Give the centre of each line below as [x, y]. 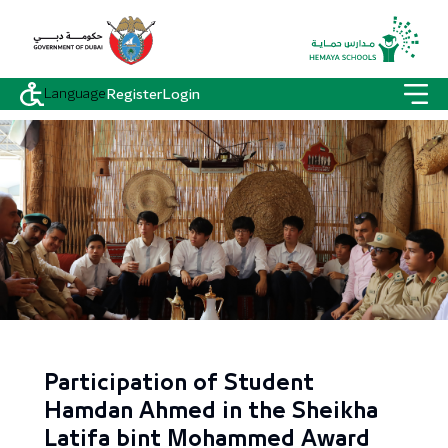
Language [75, 93]
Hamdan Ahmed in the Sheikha [211, 411]
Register [134, 94]
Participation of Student [179, 383]
